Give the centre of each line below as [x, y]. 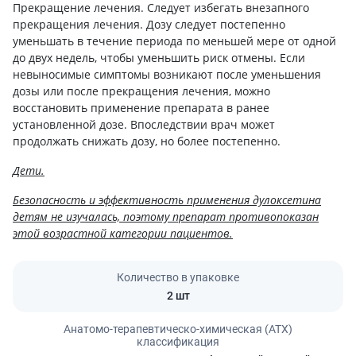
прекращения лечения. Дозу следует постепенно [149, 24]
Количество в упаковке [178, 277]
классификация [178, 341]
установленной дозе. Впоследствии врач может [144, 124]
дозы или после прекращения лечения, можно [141, 91]
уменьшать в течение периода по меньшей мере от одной [174, 41]
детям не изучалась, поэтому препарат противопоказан [166, 216]
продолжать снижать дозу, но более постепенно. [147, 141]
